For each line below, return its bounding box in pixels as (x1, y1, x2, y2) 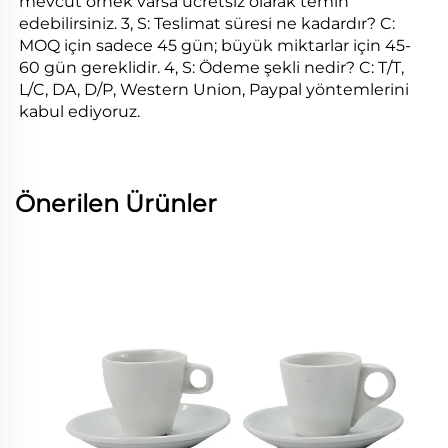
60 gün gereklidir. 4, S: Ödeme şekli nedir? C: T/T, (19, 58, 404, 78)
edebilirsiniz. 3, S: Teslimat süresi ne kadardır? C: (19, 14, 395, 34)
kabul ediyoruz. (19, 102, 144, 122)
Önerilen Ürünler (15, 189, 217, 219)
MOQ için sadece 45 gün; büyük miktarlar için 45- (19, 36, 411, 56)
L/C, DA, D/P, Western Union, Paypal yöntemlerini (19, 80, 409, 100)
